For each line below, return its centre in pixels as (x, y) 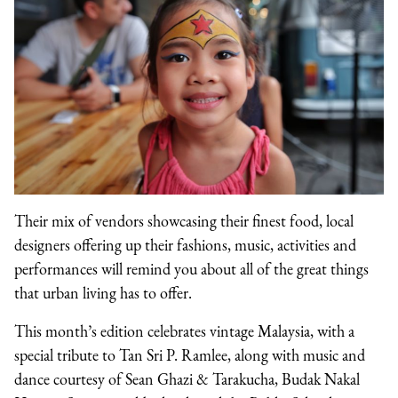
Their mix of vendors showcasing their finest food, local (184, 220)
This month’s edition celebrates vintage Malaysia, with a (184, 330)
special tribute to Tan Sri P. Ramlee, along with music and (190, 354)
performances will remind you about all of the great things (191, 268)
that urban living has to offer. (103, 292)
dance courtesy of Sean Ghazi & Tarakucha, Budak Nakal (187, 378)
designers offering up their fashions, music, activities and (185, 244)
